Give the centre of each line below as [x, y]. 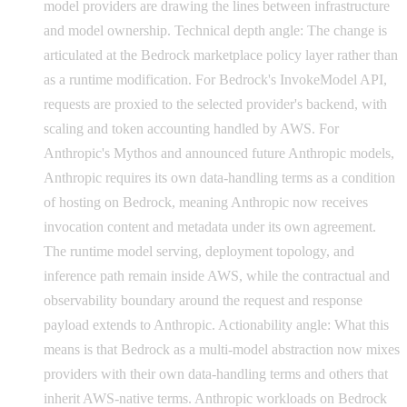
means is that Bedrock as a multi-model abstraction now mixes [222, 349]
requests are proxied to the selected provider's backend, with [215, 104]
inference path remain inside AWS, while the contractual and [217, 275]
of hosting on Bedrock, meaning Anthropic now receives [206, 202]
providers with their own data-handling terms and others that [216, 373]
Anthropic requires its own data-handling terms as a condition [219, 177]
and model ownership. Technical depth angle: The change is [215, 30]
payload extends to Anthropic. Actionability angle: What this [216, 324]
